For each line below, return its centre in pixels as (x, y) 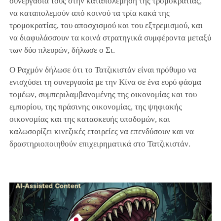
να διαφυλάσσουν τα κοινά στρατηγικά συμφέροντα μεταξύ (110, 38)
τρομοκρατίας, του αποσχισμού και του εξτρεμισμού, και (106, 26)
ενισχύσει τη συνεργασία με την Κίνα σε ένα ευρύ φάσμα (105, 82)
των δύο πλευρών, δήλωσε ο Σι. (62, 50)
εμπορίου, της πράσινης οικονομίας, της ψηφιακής (95, 107)
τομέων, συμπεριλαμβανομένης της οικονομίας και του (103, 95)
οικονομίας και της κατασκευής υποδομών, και (90, 119)
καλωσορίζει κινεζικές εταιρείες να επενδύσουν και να (101, 132)
